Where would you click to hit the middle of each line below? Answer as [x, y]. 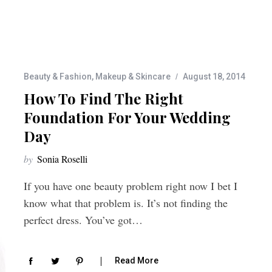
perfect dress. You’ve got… [83, 219]
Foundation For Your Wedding [127, 117]
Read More [137, 261]
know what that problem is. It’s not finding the [126, 202]
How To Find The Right [104, 98]
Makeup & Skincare [133, 76]
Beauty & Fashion [58, 76]
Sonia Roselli [62, 158]
